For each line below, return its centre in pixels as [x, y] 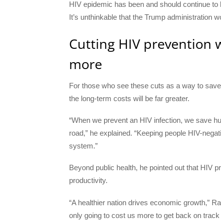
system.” [83, 146]
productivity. [88, 181]
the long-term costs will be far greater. [129, 98]
